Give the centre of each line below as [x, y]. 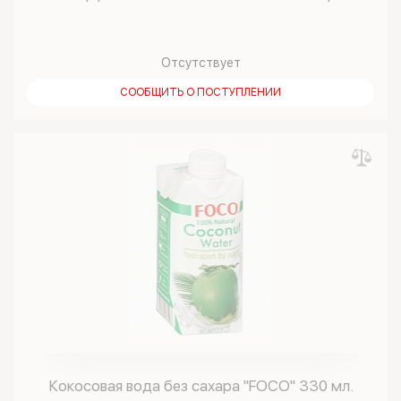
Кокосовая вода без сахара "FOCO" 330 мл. [200, 386]
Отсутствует [200, 63]
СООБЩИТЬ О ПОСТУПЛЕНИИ [200, 92]
